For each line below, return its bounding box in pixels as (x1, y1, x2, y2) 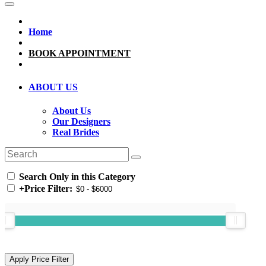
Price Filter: (24, 183, 72, 194)
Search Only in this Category (17, 171, 135, 182)
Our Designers (52, 116, 110, 126)
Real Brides (52, 126, 99, 137)
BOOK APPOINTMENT (28, 48, 131, 59)
